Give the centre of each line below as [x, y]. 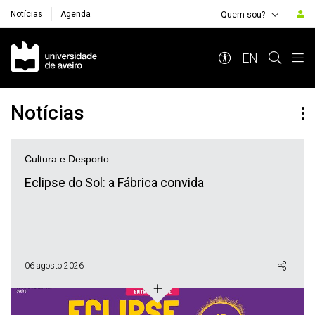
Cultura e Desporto [67, 159]
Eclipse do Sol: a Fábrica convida [114, 182]
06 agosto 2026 [54, 265]
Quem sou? [243, 14]
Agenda [76, 14]
